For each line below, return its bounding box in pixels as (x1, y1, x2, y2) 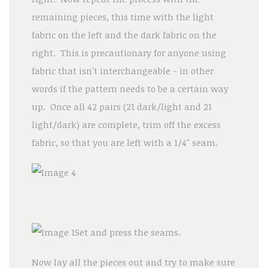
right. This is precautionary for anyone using (31, 46, 226, 59)
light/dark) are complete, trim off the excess (31, 118, 221, 130)
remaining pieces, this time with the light (31, 10, 214, 23)
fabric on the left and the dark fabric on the (31, 28, 217, 41)
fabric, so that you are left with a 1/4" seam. (31, 136, 220, 148)
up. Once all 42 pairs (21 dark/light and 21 (31, 100, 212, 112)
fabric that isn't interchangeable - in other (31, 64, 214, 77)
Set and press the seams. (74, 226, 181, 238)
